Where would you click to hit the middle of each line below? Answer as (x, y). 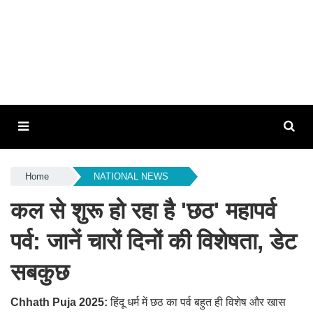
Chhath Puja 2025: (60, 302)
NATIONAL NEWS (131, 176)
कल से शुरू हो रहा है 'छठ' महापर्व (143, 211)
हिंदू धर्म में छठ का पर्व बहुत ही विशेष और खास (198, 302)
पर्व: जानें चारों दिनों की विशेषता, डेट (154, 241)
